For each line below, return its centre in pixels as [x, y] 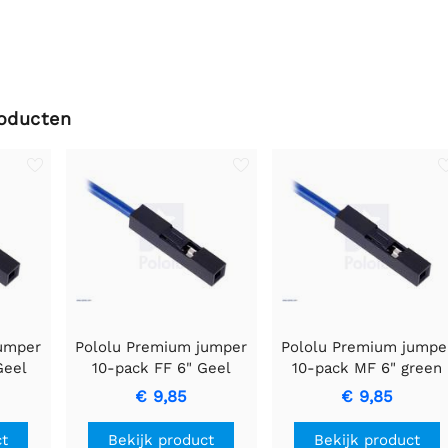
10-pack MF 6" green [366, 367]
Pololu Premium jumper [161, 346]
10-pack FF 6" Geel [161, 367]
